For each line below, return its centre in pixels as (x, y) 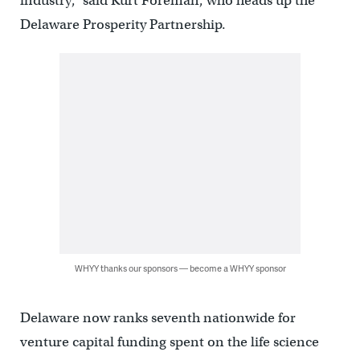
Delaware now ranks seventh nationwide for (157, 317)
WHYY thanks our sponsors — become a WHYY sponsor (180, 268)
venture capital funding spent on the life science (169, 342)
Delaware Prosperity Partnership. (123, 24)
